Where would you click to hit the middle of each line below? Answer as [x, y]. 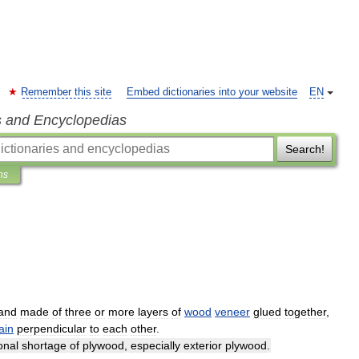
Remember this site [66, 92]
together [305, 312]
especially [155, 345]
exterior [203, 345]
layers [153, 312]
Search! [305, 149]
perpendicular [52, 329]
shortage [44, 345]
